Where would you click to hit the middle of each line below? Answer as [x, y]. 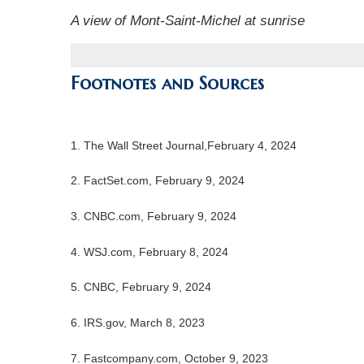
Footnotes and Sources [167, 84]
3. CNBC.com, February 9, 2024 [154, 217]
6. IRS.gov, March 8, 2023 [138, 323]
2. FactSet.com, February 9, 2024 [158, 181]
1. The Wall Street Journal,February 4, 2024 [184, 145]
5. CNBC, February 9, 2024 [141, 287]
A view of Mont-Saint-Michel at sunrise [188, 21]
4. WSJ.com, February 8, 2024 [149, 251]
